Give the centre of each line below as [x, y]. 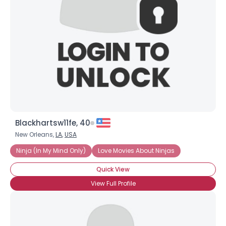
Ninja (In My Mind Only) [51, 151]
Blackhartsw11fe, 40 [53, 123]
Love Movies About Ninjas [136, 151]
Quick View [113, 169]
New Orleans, [35, 134]
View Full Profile [113, 183]
